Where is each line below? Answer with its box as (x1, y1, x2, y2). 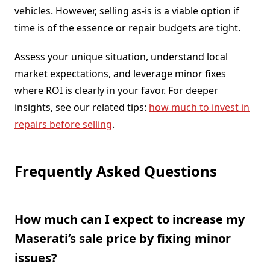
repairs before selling (14, 117, 112, 131)
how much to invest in (149, 100, 250, 114)
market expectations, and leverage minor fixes (14, 66, 226, 80)
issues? (14, 249, 57, 266)
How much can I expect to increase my (14, 210, 245, 227)
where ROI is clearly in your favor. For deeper (14, 83, 218, 97)
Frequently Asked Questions (14, 160, 217, 181)
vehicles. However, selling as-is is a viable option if (14, 4, 239, 17)
